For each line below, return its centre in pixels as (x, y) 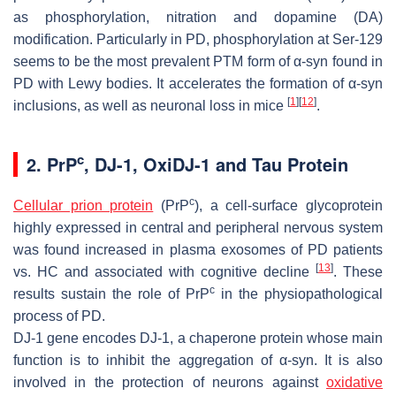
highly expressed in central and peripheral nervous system (198, 227)
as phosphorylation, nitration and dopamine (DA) (198, 17)
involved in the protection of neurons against (170, 382)
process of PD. (59, 316)
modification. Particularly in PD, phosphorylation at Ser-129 (198, 39)
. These (358, 271)
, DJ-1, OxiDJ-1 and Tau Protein (216, 164)
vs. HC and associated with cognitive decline (164, 271)
